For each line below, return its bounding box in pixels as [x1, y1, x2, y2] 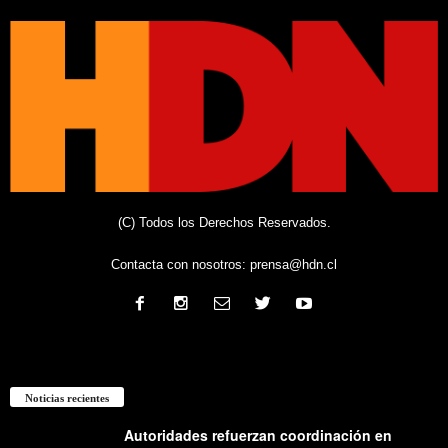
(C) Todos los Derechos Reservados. [117, 214, 331, 230]
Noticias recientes [25, 391, 109, 404]
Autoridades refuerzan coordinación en [124, 424, 392, 445]
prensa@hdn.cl [250, 256, 337, 272]
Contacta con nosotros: [111, 256, 250, 272]
